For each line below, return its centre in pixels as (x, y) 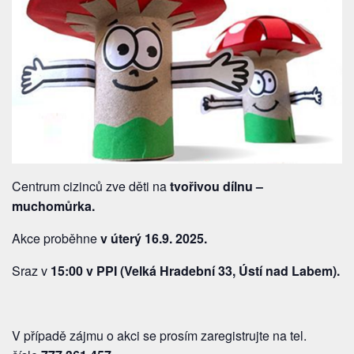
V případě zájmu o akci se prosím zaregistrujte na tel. (159, 335)
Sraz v (31, 270)
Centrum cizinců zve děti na (91, 186)
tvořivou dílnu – (217, 186)
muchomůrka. (53, 205)
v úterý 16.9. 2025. (152, 238)
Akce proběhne (55, 238)
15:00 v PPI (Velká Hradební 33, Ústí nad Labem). (195, 270)
